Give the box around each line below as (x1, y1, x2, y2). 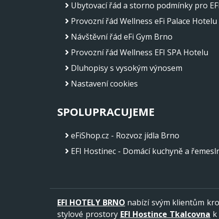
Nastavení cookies (71, 78, 138, 89)
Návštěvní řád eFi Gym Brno (71, 31, 173, 42)
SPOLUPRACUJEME (57, 104, 154, 119)
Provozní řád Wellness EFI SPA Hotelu (71, 46, 208, 58)
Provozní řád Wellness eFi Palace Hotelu (71, 15, 217, 26)
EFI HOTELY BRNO (57, 197, 125, 208)
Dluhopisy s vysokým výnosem (71, 62, 182, 73)
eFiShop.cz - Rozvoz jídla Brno (71, 130, 179, 141)
